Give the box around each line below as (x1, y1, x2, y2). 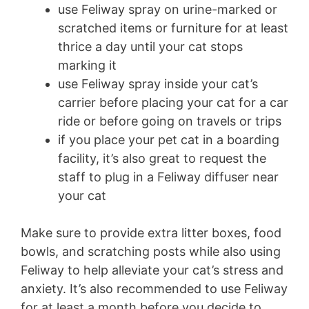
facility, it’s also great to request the (58, 151, 266, 166)
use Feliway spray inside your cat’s (58, 77, 258, 92)
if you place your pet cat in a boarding (58, 132, 279, 148)
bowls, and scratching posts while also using (21, 244, 281, 259)
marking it (58, 58, 117, 73)
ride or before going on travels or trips (58, 114, 285, 129)
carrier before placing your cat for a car (58, 95, 288, 110)
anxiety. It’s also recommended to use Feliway (21, 281, 288, 297)
